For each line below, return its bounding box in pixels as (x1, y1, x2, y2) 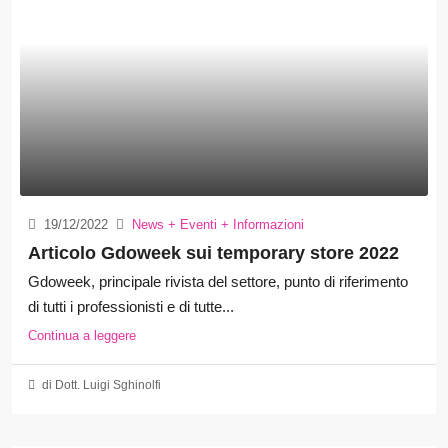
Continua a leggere (28, 327, 136, 343)
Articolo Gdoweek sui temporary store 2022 (28, 242, 399, 263)
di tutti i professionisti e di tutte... (28, 297, 234, 315)
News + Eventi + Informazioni (132, 216, 304, 232)
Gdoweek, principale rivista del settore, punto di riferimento (28, 272, 408, 290)
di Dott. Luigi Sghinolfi (39, 377, 161, 392)
